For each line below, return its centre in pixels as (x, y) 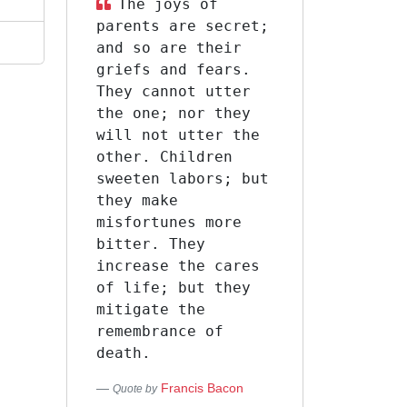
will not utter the (178, 135)
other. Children (164, 157)
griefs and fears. (173, 69)
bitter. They (150, 244)
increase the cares (178, 266)
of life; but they (173, 288)
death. (123, 353)
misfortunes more (169, 222)
